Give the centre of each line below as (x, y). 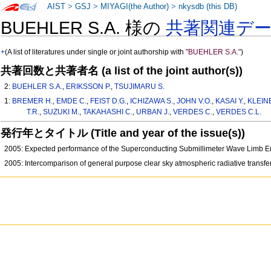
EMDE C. (72, 101)
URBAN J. (152, 112)
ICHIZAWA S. (152, 101)
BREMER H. (33, 101)
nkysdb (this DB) (208, 7)
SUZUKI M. (61, 112)
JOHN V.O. (194, 101)
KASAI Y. (230, 101)
